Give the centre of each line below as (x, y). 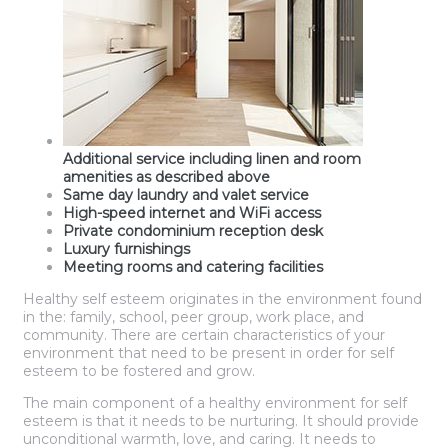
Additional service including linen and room (212, 159)
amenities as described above (166, 177)
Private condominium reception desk (193, 231)
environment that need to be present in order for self (208, 353)
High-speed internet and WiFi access (192, 213)
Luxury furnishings (126, 249)
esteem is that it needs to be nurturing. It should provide (221, 421)
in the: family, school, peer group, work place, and (193, 317)
